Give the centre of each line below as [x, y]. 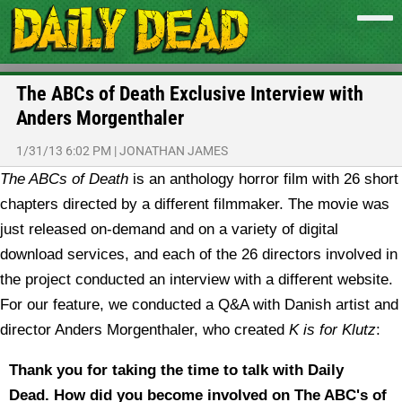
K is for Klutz [332, 330]
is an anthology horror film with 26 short [263, 179]
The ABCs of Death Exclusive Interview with [190, 94]
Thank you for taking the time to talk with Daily [176, 370]
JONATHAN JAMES [174, 151]
